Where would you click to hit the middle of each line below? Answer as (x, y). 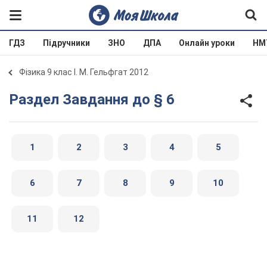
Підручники (66, 43)
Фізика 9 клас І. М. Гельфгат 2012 (84, 72)
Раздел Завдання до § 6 (97, 99)
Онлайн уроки (207, 43)
